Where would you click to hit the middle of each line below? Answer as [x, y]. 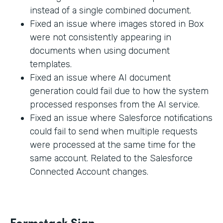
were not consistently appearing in [101, 38]
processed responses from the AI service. [115, 105]
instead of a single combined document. [111, 11]
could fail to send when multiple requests [114, 132]
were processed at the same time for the [113, 145]
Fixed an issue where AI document [100, 78]
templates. [51, 64]
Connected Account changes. [89, 172]
